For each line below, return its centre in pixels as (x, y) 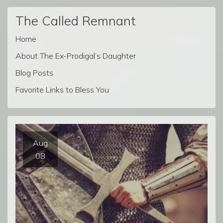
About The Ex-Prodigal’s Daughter (76, 56)
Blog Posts (34, 72)
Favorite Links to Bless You (62, 89)
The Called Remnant (76, 20)
